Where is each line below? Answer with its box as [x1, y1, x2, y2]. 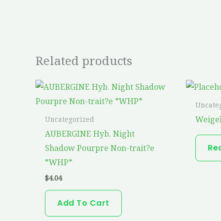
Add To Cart [57, 197, 110, 209]
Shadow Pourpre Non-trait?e [45, 142, 155, 153]
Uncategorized [45, 114, 95, 124]
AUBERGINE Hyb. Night [45, 128, 135, 139]
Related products [36, 52, 132, 69]
